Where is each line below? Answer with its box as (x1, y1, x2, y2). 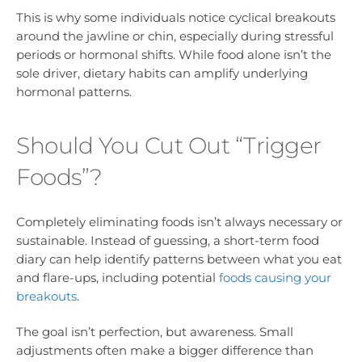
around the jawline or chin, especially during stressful (16, 28, 334, 44)
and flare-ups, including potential (16, 269, 219, 285)
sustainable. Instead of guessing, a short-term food (16, 232, 319, 248)
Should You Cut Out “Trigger (16, 132, 322, 160)
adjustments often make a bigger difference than (16, 342, 314, 358)
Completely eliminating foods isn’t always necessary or (16, 213, 343, 229)
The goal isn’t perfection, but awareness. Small (16, 323, 293, 339)
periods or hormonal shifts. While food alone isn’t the (16, 47, 331, 63)
